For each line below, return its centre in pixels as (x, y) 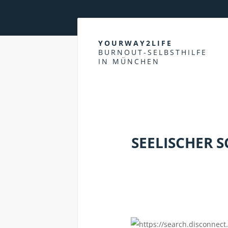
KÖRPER (104, 91)
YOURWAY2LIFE (135, 43)
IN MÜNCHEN (129, 61)
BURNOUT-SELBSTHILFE (153, 52)
